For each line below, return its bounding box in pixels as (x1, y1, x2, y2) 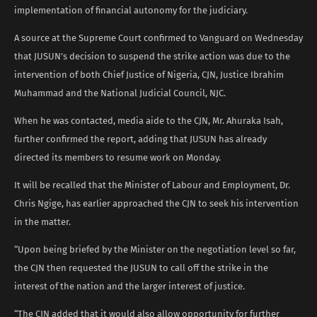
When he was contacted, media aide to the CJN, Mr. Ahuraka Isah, (14, 115, 283, 126)
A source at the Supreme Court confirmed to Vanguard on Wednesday (14, 32, 303, 43)
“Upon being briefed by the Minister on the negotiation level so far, (14, 243, 296, 255)
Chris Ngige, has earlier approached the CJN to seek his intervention (14, 197, 299, 209)
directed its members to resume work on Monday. (14, 151, 221, 163)
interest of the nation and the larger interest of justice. (14, 280, 245, 292)
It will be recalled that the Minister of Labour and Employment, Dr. (14, 179, 290, 190)
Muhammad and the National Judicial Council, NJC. (14, 87, 226, 98)
